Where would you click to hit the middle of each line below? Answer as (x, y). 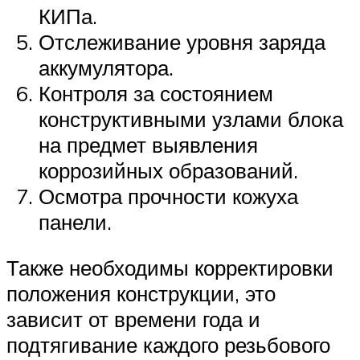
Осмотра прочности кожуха (168, 196)
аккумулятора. (106, 67)
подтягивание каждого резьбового (168, 345)
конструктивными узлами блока (191, 119)
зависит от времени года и (133, 319)
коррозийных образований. (168, 170)
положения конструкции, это (141, 294)
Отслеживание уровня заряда (182, 41)
